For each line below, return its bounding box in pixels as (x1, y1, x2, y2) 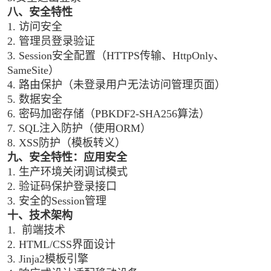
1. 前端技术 (7, 224, 65, 236)
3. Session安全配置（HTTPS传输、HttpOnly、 (7, 50, 224, 62)
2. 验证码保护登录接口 (7, 180, 117, 192)
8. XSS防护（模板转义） (7, 137, 126, 149)
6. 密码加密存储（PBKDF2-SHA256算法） (7, 108, 210, 120)
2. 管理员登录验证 (7, 35, 95, 47)
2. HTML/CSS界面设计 (7, 238, 116, 250)
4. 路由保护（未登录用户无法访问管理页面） (7, 79, 226, 91)
